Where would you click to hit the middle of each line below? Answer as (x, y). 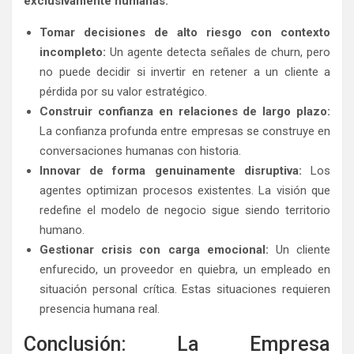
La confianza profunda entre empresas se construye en (185, 132)
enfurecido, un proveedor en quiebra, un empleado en (185, 270)
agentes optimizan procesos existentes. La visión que (185, 191)
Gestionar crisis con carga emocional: (154, 250)
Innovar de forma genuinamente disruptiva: (171, 171)
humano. (62, 230)
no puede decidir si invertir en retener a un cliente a (185, 72)
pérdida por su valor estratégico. (123, 92)
